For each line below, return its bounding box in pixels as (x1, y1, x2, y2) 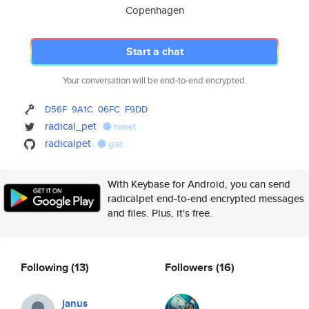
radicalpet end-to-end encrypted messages (108, 191, 304, 206)
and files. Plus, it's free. (108, 206, 212, 220)
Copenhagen (125, 3, 184, 17)
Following (21, 259, 71, 275)
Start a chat (126, 43, 183, 59)
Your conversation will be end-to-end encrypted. (62, 74, 247, 87)
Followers (165, 259, 216, 275)
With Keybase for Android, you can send (108, 177, 290, 191)
